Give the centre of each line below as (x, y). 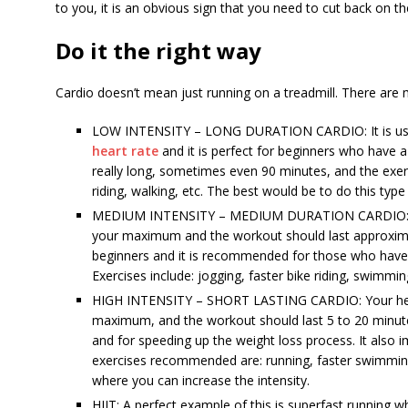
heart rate (125, 150)
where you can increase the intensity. (200, 380)
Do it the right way (158, 50)
